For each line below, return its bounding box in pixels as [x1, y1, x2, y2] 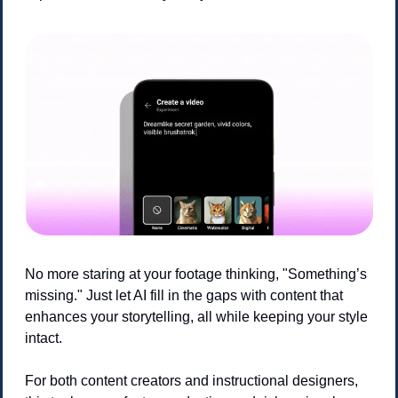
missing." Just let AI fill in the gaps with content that [25, 287, 343, 303]
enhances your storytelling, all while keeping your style [25, 308, 368, 324]
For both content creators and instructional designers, [25, 372, 358, 388]
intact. [25, 330, 62, 346]
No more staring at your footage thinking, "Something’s [25, 266, 367, 282]
